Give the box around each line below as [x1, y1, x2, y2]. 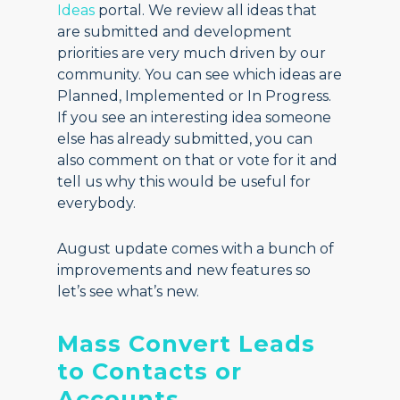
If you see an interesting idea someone [57, 109, 332, 126]
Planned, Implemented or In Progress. [57, 87, 332, 104]
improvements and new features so [57, 262, 312, 279]
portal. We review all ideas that [98, 2, 318, 19]
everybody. [57, 195, 140, 212]
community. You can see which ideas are [57, 66, 343, 83]
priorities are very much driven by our [57, 45, 327, 62]
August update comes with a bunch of [57, 240, 335, 257]
